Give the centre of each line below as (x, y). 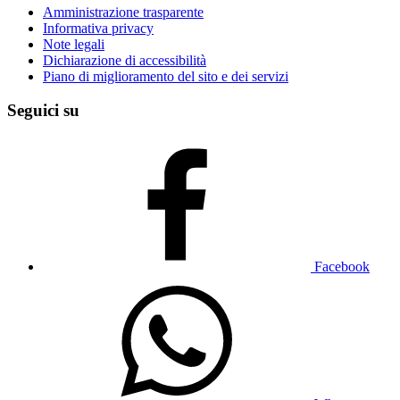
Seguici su (43, 111)
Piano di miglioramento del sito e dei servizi (166, 76)
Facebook (342, 267)
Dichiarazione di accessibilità (125, 60)
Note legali (74, 44)
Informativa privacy (98, 28)
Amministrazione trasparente (123, 12)
